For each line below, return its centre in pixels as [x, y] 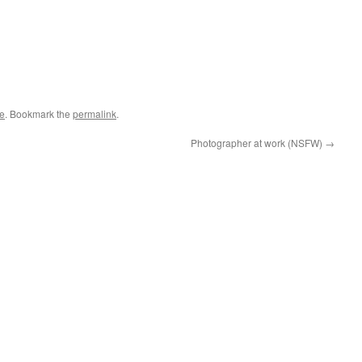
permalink [95, 114]
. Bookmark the [39, 114]
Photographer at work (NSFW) [258, 143]
